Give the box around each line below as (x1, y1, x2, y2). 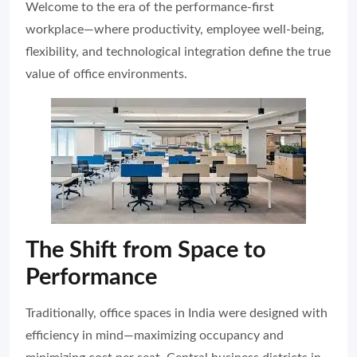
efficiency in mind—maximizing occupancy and (25, 329, 284, 343)
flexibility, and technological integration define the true (25, 45, 331, 59)
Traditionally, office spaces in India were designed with (25, 307, 328, 320)
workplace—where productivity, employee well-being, (25, 23, 324, 37)
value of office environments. (25, 68, 187, 81)
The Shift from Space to (25, 239, 266, 263)
